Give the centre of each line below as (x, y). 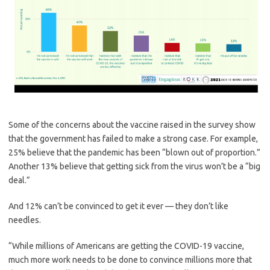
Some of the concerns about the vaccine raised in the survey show (132, 125)
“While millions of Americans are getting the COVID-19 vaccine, (126, 246)
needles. (25, 220)
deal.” (19, 181)
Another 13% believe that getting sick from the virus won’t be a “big (134, 167)
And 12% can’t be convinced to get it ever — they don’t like (118, 206)
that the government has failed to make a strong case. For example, (133, 139)
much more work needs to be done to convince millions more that (130, 260)
